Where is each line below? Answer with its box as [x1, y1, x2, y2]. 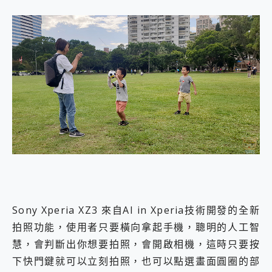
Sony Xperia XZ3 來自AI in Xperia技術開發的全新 [12, 203, 260, 217]
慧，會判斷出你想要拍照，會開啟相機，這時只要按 [12, 237, 260, 251]
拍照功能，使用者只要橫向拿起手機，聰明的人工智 [12, 220, 260, 234]
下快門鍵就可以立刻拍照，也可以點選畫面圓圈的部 [12, 254, 260, 268]
